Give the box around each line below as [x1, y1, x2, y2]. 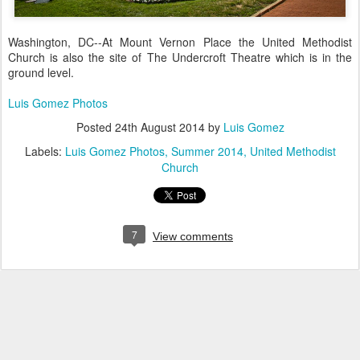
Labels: [24, 142, 65, 159]
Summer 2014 [170, 142, 243, 159]
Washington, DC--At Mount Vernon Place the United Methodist [8, 33, 352, 50]
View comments [153, 229, 233, 243]
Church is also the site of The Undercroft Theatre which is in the [8, 48, 352, 65]
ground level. [8, 63, 74, 80]
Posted [76, 118, 115, 135]
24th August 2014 [114, 118, 205, 135]
